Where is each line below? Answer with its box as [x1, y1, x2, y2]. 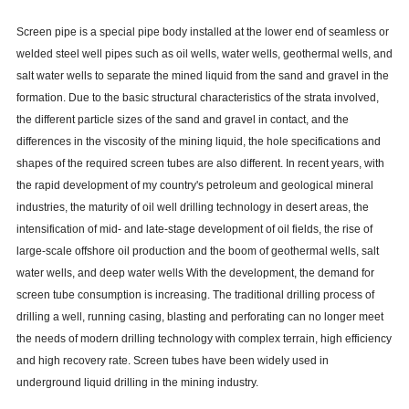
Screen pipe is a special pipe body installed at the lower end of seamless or [16, 26, 389, 39]
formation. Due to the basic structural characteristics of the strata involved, [16, 91, 379, 105]
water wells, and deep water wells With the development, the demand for [16, 267, 374, 280]
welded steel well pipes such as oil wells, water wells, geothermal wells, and [16, 47, 393, 61]
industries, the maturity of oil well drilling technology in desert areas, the [16, 201, 369, 215]
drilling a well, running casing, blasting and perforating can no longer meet [16, 310, 383, 324]
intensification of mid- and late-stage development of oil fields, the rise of [16, 223, 372, 236]
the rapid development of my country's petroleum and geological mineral [16, 179, 373, 193]
